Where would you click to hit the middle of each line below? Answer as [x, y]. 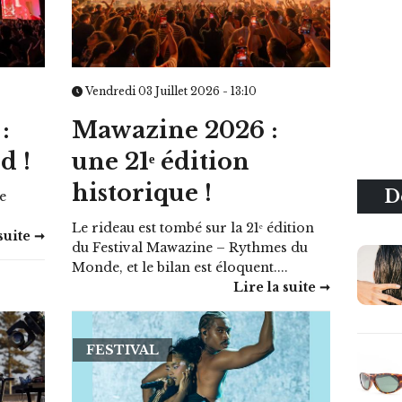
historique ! [142, 194]
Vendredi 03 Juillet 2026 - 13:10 [170, 92]
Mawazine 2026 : [175, 131]
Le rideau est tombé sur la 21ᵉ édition [193, 228]
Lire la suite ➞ [281, 288]
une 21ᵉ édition [161, 162]
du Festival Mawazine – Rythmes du [190, 248]
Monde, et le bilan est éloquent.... [180, 268]
